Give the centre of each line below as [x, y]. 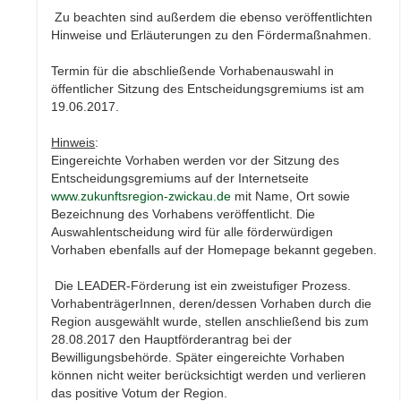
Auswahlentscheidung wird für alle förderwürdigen [192, 232]
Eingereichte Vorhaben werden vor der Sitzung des [196, 161]
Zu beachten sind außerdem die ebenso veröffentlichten [214, 17]
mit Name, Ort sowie [291, 196]
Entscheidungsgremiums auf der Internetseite [180, 179]
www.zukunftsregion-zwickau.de [141, 196]
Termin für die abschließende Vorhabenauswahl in [193, 71]
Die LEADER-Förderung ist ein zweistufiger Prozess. [203, 286]
